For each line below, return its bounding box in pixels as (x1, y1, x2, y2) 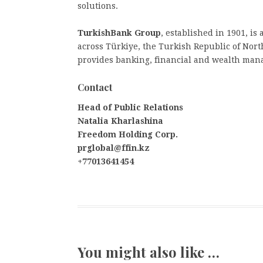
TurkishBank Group (77, 28, 161, 38)
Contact (77, 81, 112, 93)
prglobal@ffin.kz (77, 143, 150, 153)
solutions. (77, 1, 118, 11)
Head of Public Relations (77, 102, 183, 112)
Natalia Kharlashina (77, 116, 163, 126)
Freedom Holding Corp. (77, 129, 178, 139)
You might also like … (77, 242, 220, 261)
